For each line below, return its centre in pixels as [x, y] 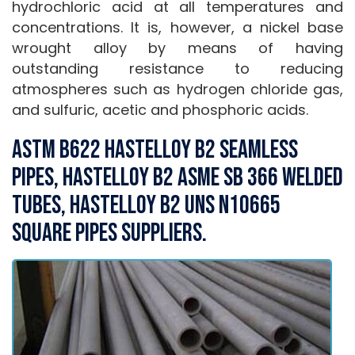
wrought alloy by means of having [177, 48]
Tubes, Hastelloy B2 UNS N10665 [146, 206]
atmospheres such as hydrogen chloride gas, [177, 89]
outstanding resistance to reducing [177, 69]
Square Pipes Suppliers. [109, 233]
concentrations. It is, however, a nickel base [177, 27]
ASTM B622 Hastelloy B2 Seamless [155, 150]
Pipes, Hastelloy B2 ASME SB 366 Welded [177, 178]
